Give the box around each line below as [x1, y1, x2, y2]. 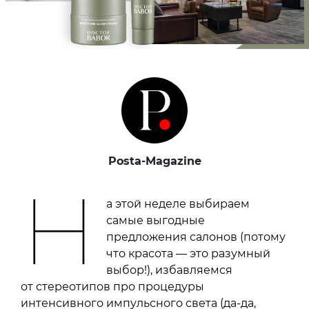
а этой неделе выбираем [106, 197, 250, 210]
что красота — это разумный [106, 246, 271, 260]
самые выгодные [106, 213, 206, 227]
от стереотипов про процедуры [21, 279, 204, 293]
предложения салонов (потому [106, 230, 286, 243]
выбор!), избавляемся [106, 263, 233, 277]
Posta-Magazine [108, 154, 201, 168]
